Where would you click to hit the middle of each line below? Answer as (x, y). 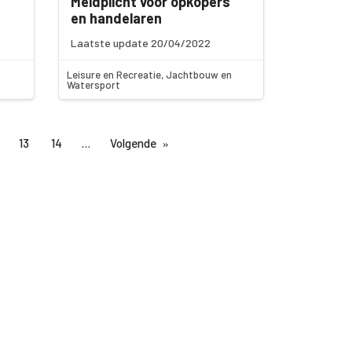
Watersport (94, 84)
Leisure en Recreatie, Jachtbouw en (150, 74)
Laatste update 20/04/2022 (141, 43)
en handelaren (117, 18)
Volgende (133, 143)
